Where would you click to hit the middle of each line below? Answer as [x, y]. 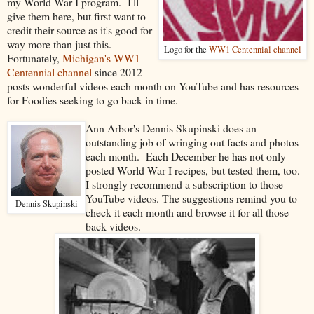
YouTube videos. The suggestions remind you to [191, 198]
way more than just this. [61, 43]
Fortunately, [35, 57]
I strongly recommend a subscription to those [184, 184]
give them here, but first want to [76, 15]
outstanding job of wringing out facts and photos [192, 142]
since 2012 [117, 71]
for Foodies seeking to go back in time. [93, 100]
